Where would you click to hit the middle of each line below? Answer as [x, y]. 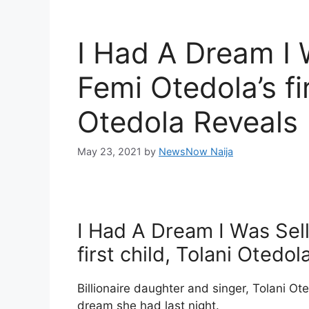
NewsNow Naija [196, 152]
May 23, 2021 [109, 152]
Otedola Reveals [188, 122]
